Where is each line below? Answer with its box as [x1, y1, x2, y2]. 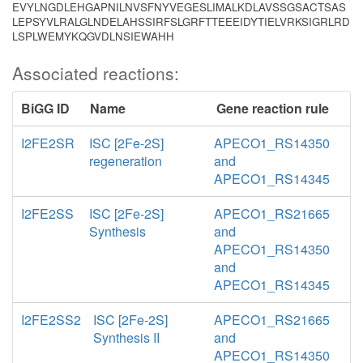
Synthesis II [93, 328, 160, 347]
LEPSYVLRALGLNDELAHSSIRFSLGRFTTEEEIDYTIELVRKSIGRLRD [12, 14, 350, 29]
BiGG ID [21, 99, 70, 117]
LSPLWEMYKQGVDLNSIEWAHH [12, 28, 174, 44]
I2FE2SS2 [21, 310, 81, 329]
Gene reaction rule [216, 99, 329, 117]
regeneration [89, 152, 163, 170]
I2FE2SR [21, 134, 75, 152]
